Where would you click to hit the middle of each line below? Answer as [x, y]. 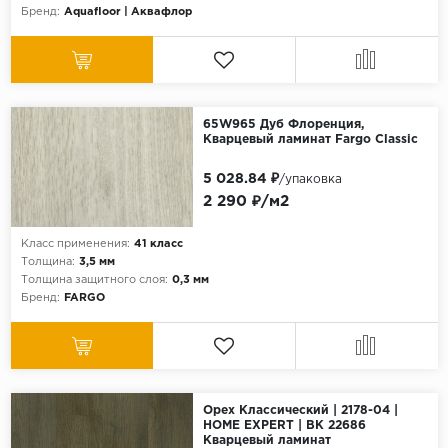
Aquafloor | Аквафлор [127, 12]
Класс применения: [75, 244]
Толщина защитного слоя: [94, 280]
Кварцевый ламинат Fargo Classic [310, 140]
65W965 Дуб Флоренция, [283, 125]
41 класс [158, 244]
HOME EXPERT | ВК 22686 [284, 426]
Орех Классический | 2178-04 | [300, 411]
